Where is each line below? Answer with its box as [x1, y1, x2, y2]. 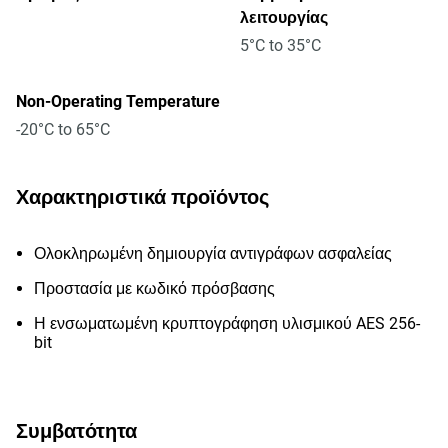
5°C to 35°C [240, 36, 321, 55]
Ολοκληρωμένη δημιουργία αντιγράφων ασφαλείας [34, 244, 392, 263]
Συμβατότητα [16, 419, 137, 443]
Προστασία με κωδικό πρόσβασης [34, 279, 275, 298]
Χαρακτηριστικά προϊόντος [16, 185, 269, 209]
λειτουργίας [240, 8, 328, 27]
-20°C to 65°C [16, 120, 110, 139]
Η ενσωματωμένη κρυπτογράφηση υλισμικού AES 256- [34, 314, 420, 333]
